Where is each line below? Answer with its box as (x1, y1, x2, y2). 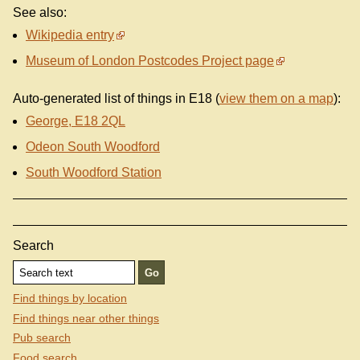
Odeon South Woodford (26, 140, 160, 154)
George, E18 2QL (26, 114, 125, 129)
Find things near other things (13, 311, 159, 325)
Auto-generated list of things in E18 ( (13, 92, 219, 106)
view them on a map (219, 92, 333, 106)
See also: (13, 6, 67, 20)
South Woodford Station (26, 166, 162, 180)
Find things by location (13, 292, 127, 305)
